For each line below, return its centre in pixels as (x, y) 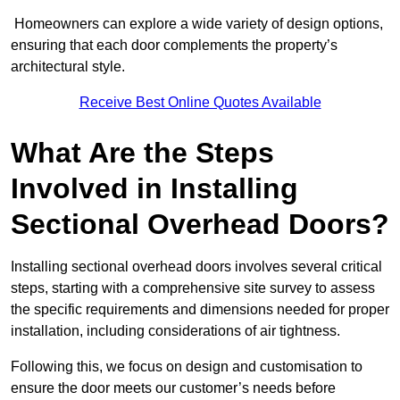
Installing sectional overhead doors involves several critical (196, 267)
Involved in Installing (154, 189)
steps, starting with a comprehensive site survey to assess (193, 288)
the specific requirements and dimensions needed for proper (200, 310)
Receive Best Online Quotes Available (200, 103)
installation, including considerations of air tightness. (175, 331)
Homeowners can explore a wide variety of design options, (197, 24)
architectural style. (68, 67)
